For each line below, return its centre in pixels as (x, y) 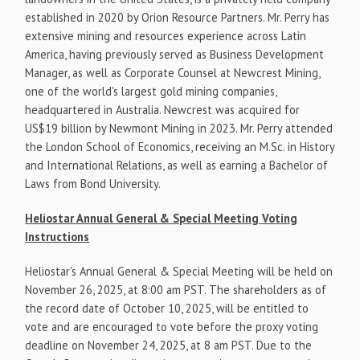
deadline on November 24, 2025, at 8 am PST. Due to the (169, 345)
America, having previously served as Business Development (175, 54)
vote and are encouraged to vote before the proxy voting (172, 326)
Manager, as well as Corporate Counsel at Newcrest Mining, (173, 72)
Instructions (57, 236)
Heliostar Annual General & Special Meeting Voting (162, 218)
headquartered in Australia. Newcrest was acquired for (163, 109)
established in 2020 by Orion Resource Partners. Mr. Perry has (178, 17)
